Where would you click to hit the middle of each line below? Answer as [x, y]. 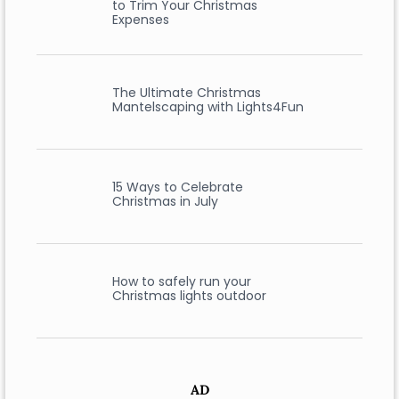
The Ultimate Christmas [186, 93]
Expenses [140, 20]
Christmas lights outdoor [189, 296]
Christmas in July [165, 201]
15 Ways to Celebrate [177, 187]
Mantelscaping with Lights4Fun [208, 107]
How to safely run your [181, 281]
